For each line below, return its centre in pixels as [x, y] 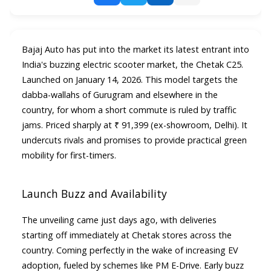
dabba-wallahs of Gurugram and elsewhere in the [120, 95]
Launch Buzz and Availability [94, 194]
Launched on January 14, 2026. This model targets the [130, 80]
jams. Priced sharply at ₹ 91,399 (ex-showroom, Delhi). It [135, 125]
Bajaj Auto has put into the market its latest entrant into [135, 49]
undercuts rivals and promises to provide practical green [134, 140]
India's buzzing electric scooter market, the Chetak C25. [132, 64]
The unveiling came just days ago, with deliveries [119, 220]
